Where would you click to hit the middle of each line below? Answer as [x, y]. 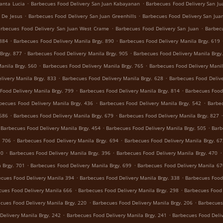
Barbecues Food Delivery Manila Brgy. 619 [170, 41]
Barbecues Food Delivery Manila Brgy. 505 [156, 128]
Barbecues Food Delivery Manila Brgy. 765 [93, 66]
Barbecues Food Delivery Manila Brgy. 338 [130, 178]
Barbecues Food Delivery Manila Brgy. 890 [64, 41]
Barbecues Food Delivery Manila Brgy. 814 [129, 91]
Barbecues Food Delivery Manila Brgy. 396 [60, 153]
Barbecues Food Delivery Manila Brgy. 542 [150, 103]
